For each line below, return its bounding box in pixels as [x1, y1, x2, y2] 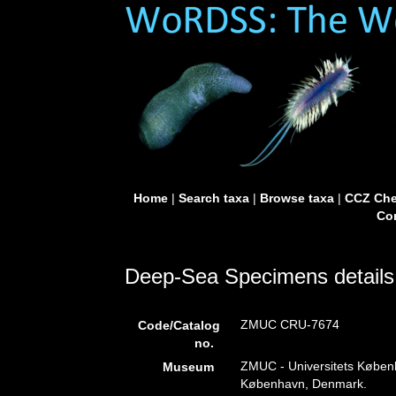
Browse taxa [259, 191, 334, 205]
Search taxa [178, 191, 249, 205]
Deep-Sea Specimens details [125, 264, 394, 288]
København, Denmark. [240, 377, 368, 391]
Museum [163, 360, 215, 374]
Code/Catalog [138, 318, 220, 332]
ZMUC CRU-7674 [240, 317, 340, 331]
